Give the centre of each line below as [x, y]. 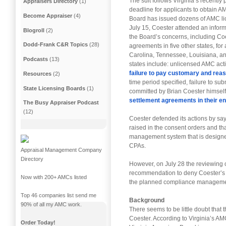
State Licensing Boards [54, 88]
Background [147, 200]
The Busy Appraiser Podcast [61, 103]
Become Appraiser [48, 15]
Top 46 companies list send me [59, 195]
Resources [38, 73]
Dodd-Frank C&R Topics [56, 45]
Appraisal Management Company [61, 150]
